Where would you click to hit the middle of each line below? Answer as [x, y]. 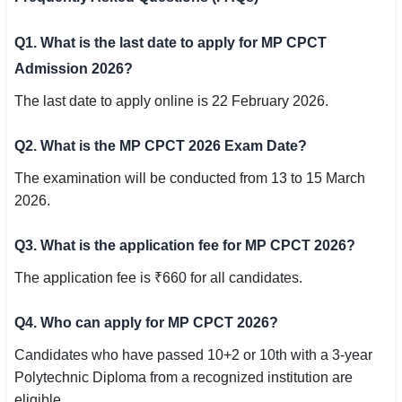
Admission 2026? [74, 69]
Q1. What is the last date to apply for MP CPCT [170, 43]
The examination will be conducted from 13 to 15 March [190, 178]
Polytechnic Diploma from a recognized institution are [184, 377]
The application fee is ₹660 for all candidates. [158, 278]
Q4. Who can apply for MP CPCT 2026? [146, 323]
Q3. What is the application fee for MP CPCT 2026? [185, 245]
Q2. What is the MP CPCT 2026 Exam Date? [161, 146]
